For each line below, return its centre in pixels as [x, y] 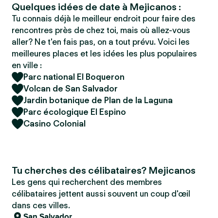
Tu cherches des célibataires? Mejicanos [104, 170]
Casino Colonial [54, 124]
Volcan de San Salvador [71, 89]
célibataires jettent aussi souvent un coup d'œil [101, 194]
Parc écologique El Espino [75, 112]
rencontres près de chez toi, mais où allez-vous [101, 30]
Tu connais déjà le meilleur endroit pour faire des [104, 18]
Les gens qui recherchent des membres [87, 182]
